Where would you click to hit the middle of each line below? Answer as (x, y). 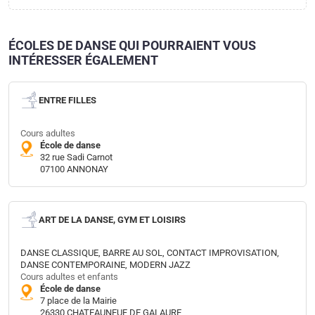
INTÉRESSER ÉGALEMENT (83, 60)
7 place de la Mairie (78, 301)
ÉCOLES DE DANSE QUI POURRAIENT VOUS (132, 46)
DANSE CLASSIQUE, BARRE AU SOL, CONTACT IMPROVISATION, (150, 253)
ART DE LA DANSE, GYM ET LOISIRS (112, 219)
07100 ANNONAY (74, 169)
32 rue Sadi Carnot (76, 157)
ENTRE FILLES (67, 100)
